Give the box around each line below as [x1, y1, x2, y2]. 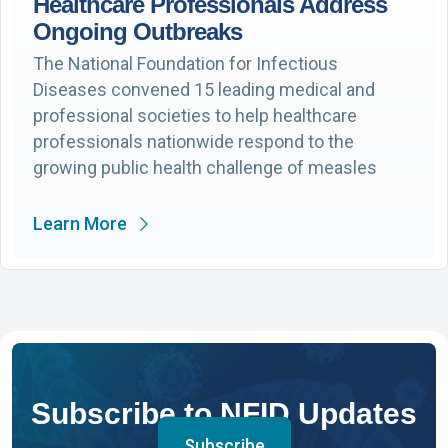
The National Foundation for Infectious [33, 52, 338, 74]
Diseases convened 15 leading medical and [33, 78, 375, 100]
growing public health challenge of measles [33, 156, 377, 178]
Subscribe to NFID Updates [31, 396, 417, 430]
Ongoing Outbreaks [33, 17, 242, 45]
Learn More [33, 212, 127, 234]
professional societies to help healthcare [33, 104, 357, 126]
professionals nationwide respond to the [33, 130, 354, 152]
